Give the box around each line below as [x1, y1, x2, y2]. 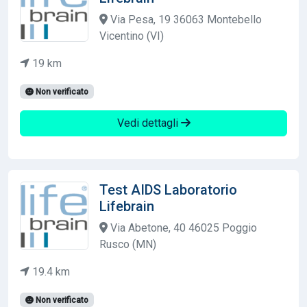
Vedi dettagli [116, 116, 181, 130]
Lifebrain [99, 197, 154, 214]
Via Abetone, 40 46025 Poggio [108, 221, 257, 234]
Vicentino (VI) [99, 29, 164, 42]
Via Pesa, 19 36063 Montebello [108, 12, 262, 26]
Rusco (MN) [99, 237, 156, 251]
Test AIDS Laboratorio [99, 181, 237, 198]
